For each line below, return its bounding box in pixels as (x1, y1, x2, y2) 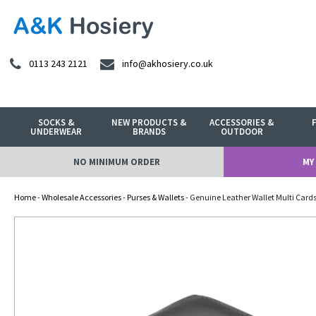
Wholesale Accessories (42, 192, 121, 202)
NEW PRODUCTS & (111, 116, 187, 128)
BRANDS (132, 126, 166, 138)
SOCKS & (38, 116, 75, 128)
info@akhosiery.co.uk (122, 57, 213, 71)
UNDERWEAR (30, 126, 83, 138)
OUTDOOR (220, 126, 263, 138)
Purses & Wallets (127, 192, 184, 202)
